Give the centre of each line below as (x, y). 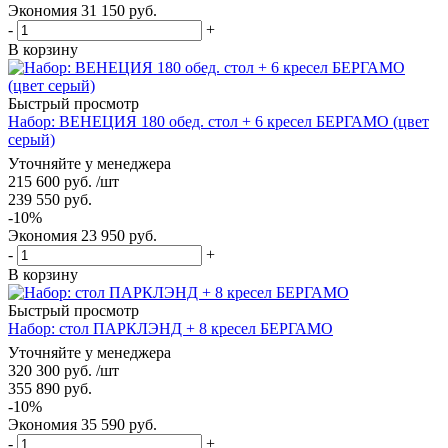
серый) (31, 139)
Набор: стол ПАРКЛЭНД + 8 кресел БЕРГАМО (170, 328)
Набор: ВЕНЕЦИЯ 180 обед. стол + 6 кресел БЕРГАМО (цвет (218, 121)
